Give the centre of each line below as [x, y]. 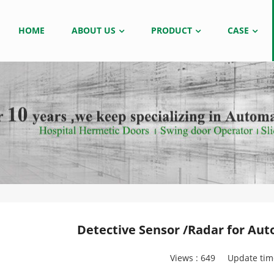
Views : [185, 258]
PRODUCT [172, 30]
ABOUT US [94, 30]
